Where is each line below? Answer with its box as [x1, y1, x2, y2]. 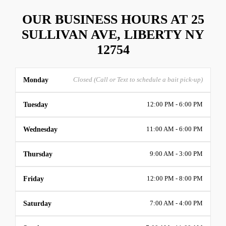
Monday [23, 75, 48, 84]
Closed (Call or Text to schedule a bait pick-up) [73, 76, 203, 83]
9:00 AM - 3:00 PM [150, 150, 203, 157]
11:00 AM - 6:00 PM [146, 125, 203, 133]
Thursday [23, 149, 52, 158]
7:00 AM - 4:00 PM [150, 199, 203, 207]
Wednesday [23, 125, 58, 133]
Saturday [23, 199, 51, 207]
